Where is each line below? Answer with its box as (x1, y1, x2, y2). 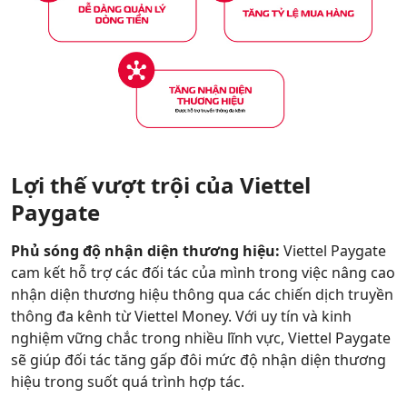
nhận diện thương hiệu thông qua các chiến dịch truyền (11, 284, 393, 304)
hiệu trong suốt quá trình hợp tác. (11, 372, 244, 392)
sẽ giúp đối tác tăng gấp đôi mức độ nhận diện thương (11, 350, 386, 370)
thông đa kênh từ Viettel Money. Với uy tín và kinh (11, 306, 352, 326)
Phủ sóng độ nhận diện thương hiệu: (11, 241, 280, 261)
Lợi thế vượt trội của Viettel (11, 170, 311, 200)
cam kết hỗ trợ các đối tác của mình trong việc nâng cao (11, 263, 395, 283)
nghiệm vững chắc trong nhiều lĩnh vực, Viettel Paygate (11, 328, 391, 348)
